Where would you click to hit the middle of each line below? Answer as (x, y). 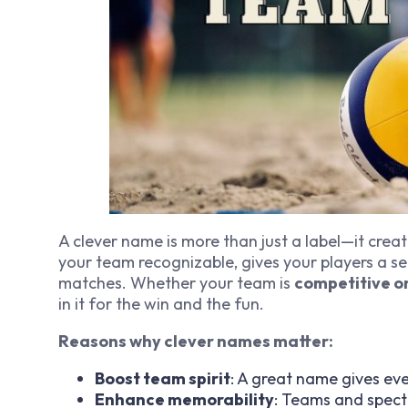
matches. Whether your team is (176, 283)
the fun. (233, 304)
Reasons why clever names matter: (196, 342)
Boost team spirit (163, 379)
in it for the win (116, 304)
